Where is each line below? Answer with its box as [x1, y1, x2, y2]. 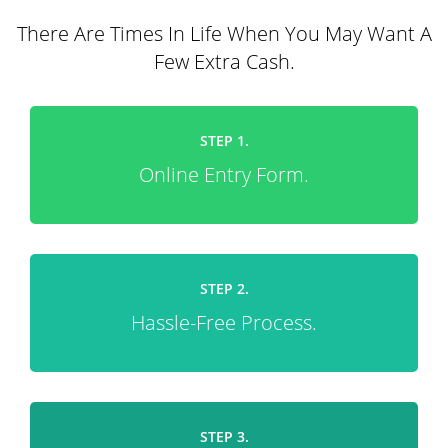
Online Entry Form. [139, 161, 309, 188]
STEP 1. [199, 131, 249, 150]
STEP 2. [199, 279, 249, 298]
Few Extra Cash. [153, 48, 295, 75]
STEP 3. [199, 427, 249, 446]
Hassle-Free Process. [131, 309, 317, 336]
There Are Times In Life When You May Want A [16, 20, 432, 47]
